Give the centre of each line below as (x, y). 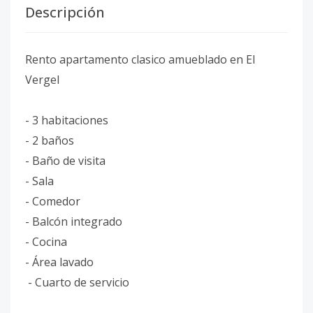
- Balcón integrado (74, 221)
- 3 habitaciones (67, 120)
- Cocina (46, 242)
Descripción (65, 12)
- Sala (39, 181)
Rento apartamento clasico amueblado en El (140, 59)
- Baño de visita (65, 161)
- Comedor (53, 201)
